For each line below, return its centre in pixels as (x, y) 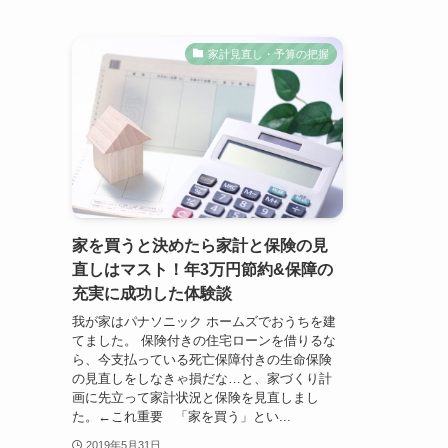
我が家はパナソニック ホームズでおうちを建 (204, 322)
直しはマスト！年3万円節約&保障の (202, 269)
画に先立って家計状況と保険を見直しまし (195, 398)
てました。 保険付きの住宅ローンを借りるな (204, 341)
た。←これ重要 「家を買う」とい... (181, 417)
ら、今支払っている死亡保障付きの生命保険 (202, 360)
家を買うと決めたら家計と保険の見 (200, 245)
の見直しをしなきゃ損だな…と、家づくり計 (202, 379)
